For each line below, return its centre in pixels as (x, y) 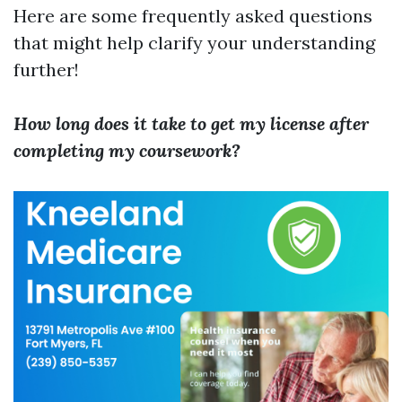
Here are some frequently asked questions (193, 16)
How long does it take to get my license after (191, 123)
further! (46, 70)
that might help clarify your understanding (194, 43)
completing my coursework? (127, 150)
